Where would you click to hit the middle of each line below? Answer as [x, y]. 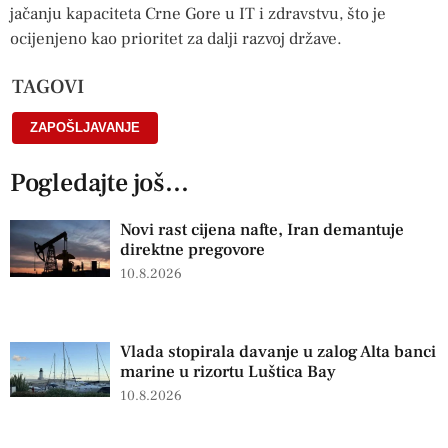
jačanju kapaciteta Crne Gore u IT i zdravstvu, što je [198, 13]
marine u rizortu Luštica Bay [228, 371]
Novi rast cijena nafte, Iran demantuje [262, 230]
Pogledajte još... [99, 183]
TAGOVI [48, 87]
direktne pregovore [192, 250]
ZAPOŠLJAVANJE [85, 128]
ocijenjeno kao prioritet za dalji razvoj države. [176, 38]
